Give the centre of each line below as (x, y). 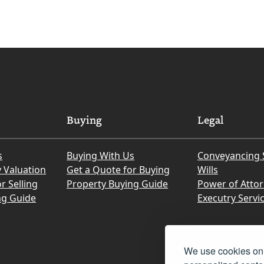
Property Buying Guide (118, 184)
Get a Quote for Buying (118, 169)
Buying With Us (101, 155)
